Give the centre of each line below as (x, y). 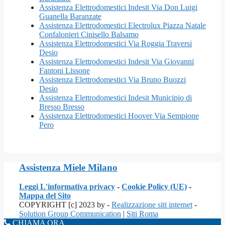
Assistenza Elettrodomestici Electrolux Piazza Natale (123, 25)
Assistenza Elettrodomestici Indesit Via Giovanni (117, 61)
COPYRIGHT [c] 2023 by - (65, 205)
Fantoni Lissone (65, 70)
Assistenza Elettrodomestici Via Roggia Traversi (116, 43)
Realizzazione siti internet (152, 205)
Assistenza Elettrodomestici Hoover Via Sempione (119, 116)
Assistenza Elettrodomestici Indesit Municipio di (116, 97)
